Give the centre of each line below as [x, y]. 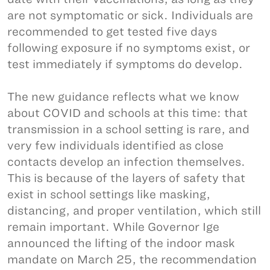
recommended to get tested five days [112, 32]
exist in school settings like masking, [109, 194]
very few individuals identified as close [115, 146]
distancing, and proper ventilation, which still [134, 211]
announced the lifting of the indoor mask [121, 243]
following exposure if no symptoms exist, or [129, 48]
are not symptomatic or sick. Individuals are [130, 15]
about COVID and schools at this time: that [127, 113]
